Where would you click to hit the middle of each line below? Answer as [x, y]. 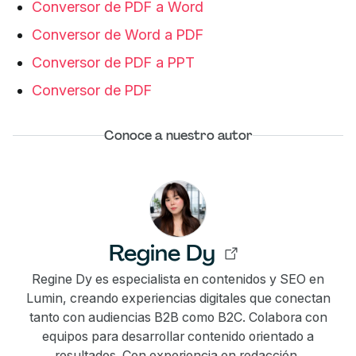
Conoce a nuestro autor [178, 135]
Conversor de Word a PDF [118, 34]
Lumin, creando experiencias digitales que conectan [178, 298]
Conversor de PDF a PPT [115, 62]
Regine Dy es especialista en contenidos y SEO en [178, 279]
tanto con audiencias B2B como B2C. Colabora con [178, 317]
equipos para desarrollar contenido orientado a [178, 336]
